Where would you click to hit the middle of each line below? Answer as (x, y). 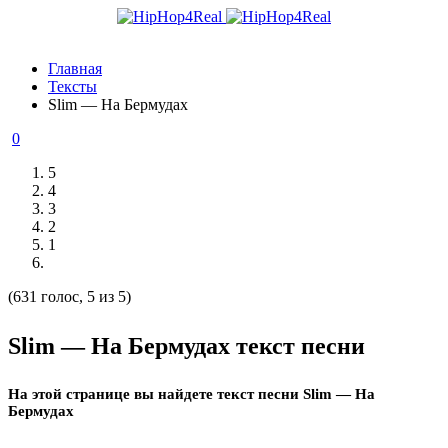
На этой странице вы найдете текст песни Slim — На (191, 394)
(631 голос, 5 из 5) (69, 296)
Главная (75, 68)
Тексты (72, 86)
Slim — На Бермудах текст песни (186, 346)
